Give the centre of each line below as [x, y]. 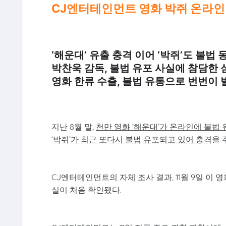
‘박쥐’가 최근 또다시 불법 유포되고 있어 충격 [131, 139]
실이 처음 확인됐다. [86, 189]
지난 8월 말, [73, 126]
